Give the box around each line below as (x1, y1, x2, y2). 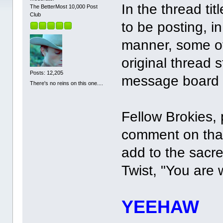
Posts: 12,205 (30, 69, 64, 76)
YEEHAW (121, 197, 200, 218)
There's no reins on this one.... (30, 80, 104, 87)
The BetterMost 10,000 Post (30, 3, 98, 10)
